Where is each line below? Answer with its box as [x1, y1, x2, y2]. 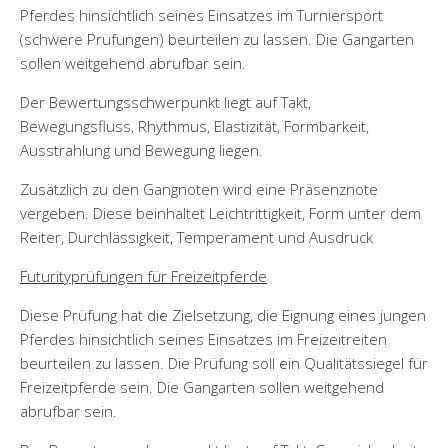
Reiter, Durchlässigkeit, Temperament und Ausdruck [20, 226, 373, 247]
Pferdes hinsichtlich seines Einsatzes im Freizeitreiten [20, 328, 387, 349]
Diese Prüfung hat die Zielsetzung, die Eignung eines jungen [20, 304, 426, 325]
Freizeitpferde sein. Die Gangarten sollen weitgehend [20, 376, 384, 397]
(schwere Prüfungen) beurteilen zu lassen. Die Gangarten [20, 28, 414, 49]
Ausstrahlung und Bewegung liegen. [20, 139, 263, 160]
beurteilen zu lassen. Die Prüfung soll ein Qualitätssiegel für [20, 352, 428, 373]
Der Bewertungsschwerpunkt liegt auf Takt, [20, 91, 311, 112]
